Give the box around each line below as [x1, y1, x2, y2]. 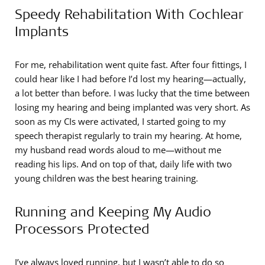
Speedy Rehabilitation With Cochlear [15, 5, 244, 23]
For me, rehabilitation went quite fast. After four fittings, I [15, 59, 247, 71]
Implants [15, 22, 69, 40]
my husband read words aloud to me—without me [15, 144, 221, 156]
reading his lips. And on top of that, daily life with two [15, 158, 232, 170]
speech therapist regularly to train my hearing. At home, [15, 130, 242, 142]
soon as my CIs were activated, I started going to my [15, 115, 226, 128]
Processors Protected [15, 219, 149, 238]
